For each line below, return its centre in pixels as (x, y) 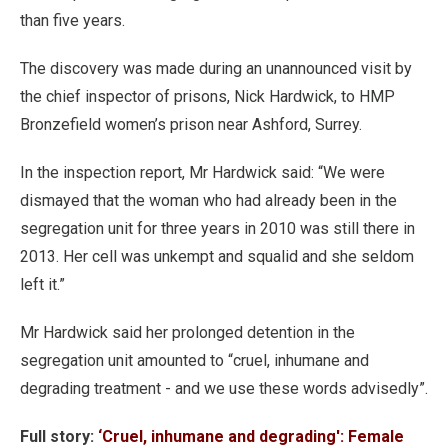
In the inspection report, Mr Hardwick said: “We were (202, 172)
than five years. (72, 20)
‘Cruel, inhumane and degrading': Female (251, 436)
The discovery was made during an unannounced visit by (216, 68)
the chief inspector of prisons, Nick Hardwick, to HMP (207, 96)
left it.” (42, 284)
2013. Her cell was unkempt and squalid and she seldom (217, 256)
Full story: (59, 436)
